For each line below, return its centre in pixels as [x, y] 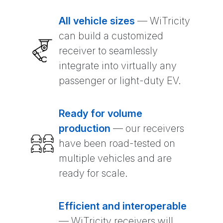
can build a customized [111, 36]
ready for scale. [93, 173]
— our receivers [147, 129]
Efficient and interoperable [123, 206]
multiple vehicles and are [115, 159]
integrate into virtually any [118, 66]
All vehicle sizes [97, 21]
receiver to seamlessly [108, 51]
